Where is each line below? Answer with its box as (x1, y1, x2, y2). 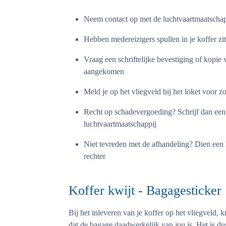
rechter (84, 152, 105, 160)
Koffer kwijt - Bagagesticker (69, 183, 221, 198)
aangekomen (84, 67, 124, 76)
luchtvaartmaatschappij (84, 120, 156, 128)
